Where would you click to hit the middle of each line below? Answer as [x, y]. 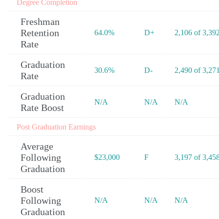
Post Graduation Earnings [56, 127]
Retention [40, 33]
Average [37, 146]
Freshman [40, 22]
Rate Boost [42, 108]
